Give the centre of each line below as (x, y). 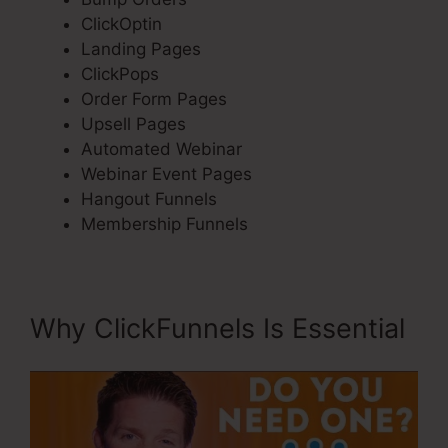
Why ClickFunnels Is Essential (217, 329)
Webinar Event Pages (166, 174)
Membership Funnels (164, 224)
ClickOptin (121, 24)
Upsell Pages (133, 124)
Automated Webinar (161, 149)
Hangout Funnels (149, 199)
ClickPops (120, 74)
